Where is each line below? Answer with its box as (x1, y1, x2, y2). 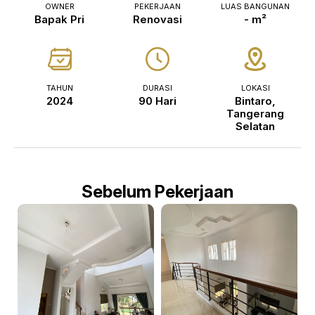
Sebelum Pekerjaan (82, 181, 233, 202)
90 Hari (138, 94, 176, 108)
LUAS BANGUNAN (221, 1, 290, 11)
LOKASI (240, 83, 270, 93)
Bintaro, (235, 94, 276, 108)
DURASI (142, 83, 172, 93)
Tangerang (226, 107, 285, 120)
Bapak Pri (34, 13, 85, 26)
